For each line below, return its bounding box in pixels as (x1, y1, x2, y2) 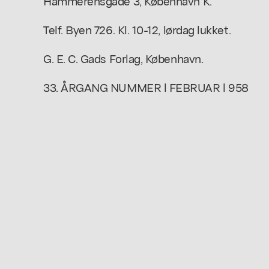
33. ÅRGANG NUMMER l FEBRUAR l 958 (43, 78, 249, 95)
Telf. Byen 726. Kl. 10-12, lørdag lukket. (43, 20, 231, 37)
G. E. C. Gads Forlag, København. (43, 49, 204, 66)
